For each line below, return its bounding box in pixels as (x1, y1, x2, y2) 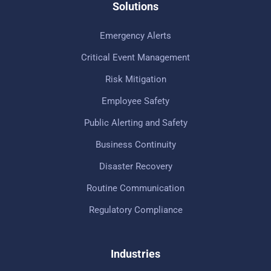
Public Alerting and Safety (83, 117, 188, 128)
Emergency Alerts (100, 30, 171, 41)
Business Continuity (95, 139, 176, 150)
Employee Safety (102, 95, 169, 106)
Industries (111, 247, 160, 260)
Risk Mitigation (105, 73, 166, 85)
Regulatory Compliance (88, 204, 183, 215)
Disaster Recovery (99, 160, 172, 172)
